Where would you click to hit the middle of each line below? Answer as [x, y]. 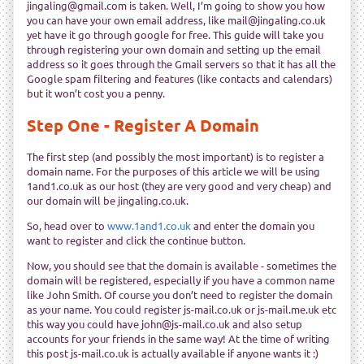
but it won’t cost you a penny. [96, 93]
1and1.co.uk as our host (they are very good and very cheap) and [179, 185]
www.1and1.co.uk [149, 225]
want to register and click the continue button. [136, 240]
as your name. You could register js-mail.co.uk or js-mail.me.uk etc [182, 309]
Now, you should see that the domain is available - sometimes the [182, 265]
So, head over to [67, 225]
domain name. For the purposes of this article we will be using [173, 171]
